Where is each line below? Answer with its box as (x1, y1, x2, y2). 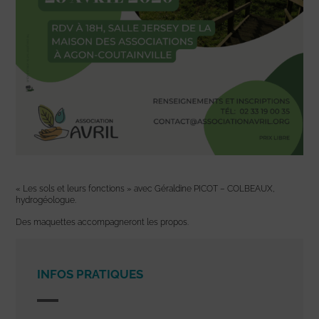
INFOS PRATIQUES (37, 267, 144, 282)
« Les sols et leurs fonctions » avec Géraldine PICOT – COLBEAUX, (16, 184, 276, 194)
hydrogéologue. (16, 195, 77, 206)
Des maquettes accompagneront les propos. (16, 217, 189, 228)
